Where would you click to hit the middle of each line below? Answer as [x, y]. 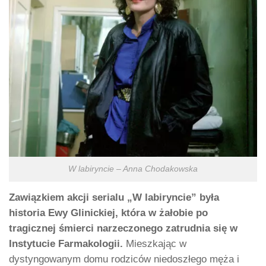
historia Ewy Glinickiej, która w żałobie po [108, 213]
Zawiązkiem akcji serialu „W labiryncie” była [114, 198]
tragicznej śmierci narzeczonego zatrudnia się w [123, 229]
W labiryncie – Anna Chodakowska [133, 169]
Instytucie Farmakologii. [66, 244]
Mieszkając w [155, 244]
